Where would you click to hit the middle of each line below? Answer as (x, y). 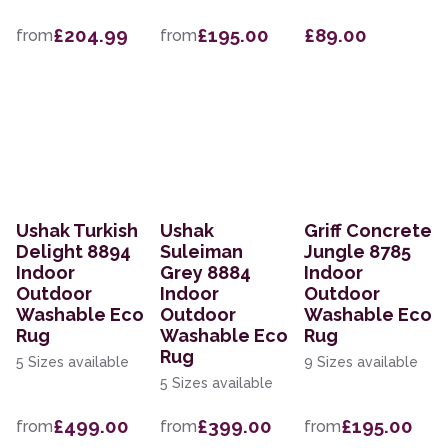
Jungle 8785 (357, 252)
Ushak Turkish (77, 231)
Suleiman (201, 252)
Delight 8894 (73, 252)
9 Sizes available (361, 362)
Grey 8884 (205, 273)
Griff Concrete (368, 231)
